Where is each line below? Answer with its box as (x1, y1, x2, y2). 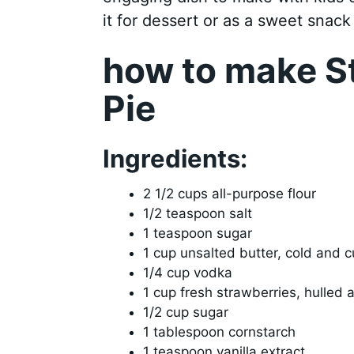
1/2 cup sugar (142, 304, 228, 321)
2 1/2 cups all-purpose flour (142, 186, 316, 202)
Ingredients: (102, 143, 247, 173)
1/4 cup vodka (142, 265, 232, 281)
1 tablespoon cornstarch (142, 324, 296, 341)
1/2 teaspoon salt (142, 205, 252, 222)
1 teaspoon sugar (142, 225, 252, 242)
